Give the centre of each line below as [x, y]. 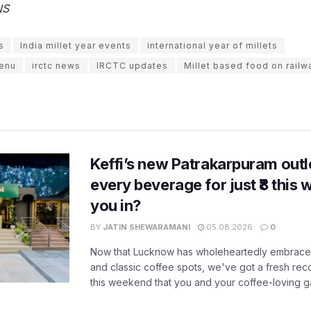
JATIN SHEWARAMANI [146, 227]
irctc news [56, 65]
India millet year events [76, 45]
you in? [116, 205]
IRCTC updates [132, 65]
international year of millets [212, 45]
